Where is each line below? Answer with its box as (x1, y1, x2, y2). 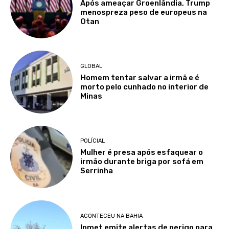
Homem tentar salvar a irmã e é (80, 73, 200, 83)
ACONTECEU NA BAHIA (80, 212, 143, 219)
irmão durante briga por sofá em (80, 157, 204, 167)
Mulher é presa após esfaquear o (80, 148, 203, 157)
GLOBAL (80, 63, 103, 70)
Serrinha (80, 166, 113, 176)
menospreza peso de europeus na (80, 7, 208, 17)
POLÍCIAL (80, 138, 105, 145)
